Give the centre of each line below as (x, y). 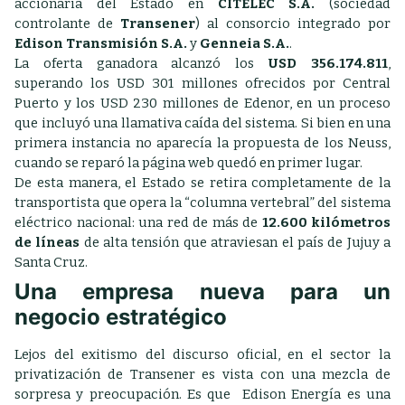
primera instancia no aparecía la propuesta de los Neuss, (202, 143)
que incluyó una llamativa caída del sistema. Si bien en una (202, 123)
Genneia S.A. (245, 43)
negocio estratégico (121, 317)
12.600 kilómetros (326, 222)
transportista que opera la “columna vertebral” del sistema (202, 202)
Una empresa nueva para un (202, 292)
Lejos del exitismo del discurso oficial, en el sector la (202, 354)
